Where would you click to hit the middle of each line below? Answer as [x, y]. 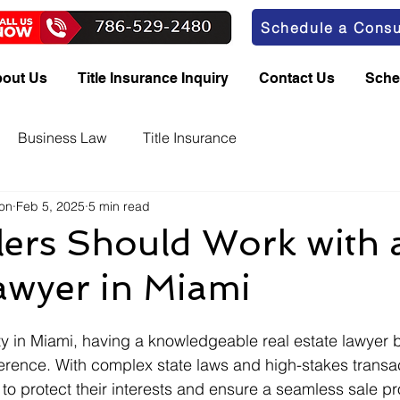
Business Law [62, 137]
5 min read [119, 206]
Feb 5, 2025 [50, 206]
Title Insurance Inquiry [153, 78]
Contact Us [297, 78]
